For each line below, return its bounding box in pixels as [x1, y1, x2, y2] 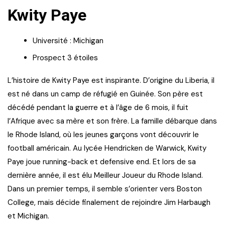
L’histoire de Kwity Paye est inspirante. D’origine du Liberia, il [8, 75, 214, 85]
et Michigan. [8, 210, 49, 221]
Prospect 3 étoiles [33, 52, 98, 63]
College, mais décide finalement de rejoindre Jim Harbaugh [8, 197, 210, 207]
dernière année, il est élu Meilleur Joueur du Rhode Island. [8, 170, 203, 180]
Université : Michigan [33, 35, 103, 46]
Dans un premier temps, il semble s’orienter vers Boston [8, 183, 202, 194]
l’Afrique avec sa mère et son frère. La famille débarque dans [8, 116, 217, 126]
